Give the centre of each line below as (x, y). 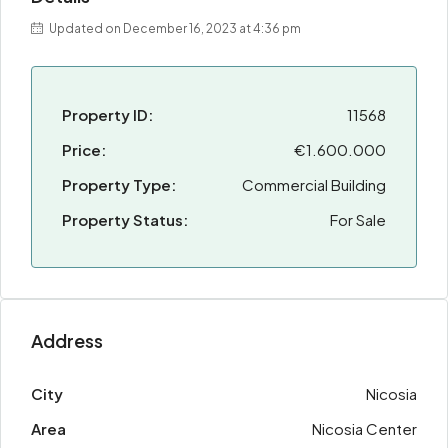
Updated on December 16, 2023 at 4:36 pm (174, 28)
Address (67, 340)
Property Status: (125, 219)
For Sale (358, 219)
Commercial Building (314, 184)
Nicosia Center (364, 428)
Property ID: (107, 114)
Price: (84, 149)
